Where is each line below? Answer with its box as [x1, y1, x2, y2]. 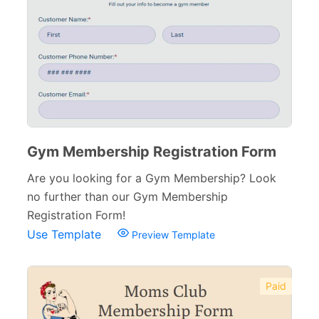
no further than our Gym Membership [27, 189, 228, 204]
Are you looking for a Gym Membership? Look [27, 171, 276, 185]
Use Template [27, 227, 105, 241]
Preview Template [129, 229, 215, 241]
